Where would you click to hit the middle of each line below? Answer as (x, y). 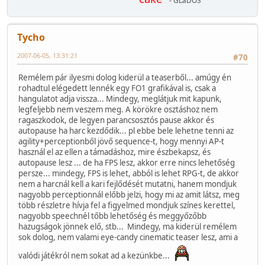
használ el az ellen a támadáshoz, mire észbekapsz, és (114, 152)
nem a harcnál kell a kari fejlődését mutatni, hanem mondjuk (127, 184)
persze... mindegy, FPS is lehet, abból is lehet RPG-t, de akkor (129, 174)
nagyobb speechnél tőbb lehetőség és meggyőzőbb (112, 216)
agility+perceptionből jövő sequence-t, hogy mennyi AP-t (121, 142)
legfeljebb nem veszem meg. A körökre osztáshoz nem (118, 110)
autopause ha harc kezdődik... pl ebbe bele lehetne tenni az (126, 131)
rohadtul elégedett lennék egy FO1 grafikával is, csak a (117, 88)
